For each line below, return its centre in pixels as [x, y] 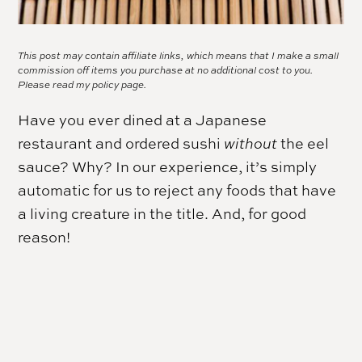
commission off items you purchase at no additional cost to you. [166, 71]
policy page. [120, 85]
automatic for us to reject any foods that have [177, 190]
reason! [44, 237]
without [251, 143]
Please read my [55, 85]
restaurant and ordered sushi [121, 143]
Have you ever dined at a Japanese [143, 120]
